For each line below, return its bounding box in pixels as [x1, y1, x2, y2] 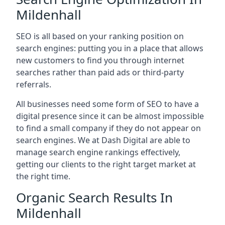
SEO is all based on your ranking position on [16, 31, 184, 42]
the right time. [16, 171, 70, 182]
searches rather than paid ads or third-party [16, 67, 184, 78]
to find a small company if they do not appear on [16, 123, 201, 134]
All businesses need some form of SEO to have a [16, 98, 199, 109]
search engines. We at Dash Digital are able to [16, 135, 190, 146]
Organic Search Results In [16, 188, 173, 206]
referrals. [16, 79, 51, 90]
